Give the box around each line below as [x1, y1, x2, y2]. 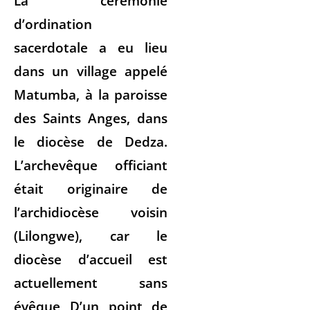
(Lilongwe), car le [14, 226, 168, 245]
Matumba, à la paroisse [14, 84, 168, 104]
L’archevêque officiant [14, 155, 168, 174]
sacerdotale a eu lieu [14, 37, 168, 57]
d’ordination [14, 14, 92, 33]
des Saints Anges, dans [14, 108, 168, 127]
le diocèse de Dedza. [14, 131, 168, 151]
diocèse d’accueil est [14, 249, 168, 268]
